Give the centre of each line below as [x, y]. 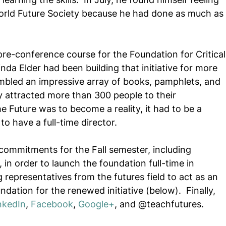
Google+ [96, 204]
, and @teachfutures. [159, 204]
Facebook [52, 204]
